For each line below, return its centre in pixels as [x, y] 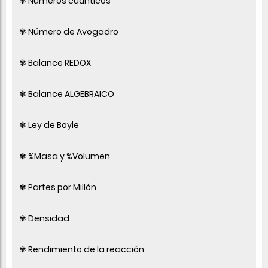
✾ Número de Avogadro [69, 31]
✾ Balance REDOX [55, 63]
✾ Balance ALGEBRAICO [67, 94]
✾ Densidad [44, 218]
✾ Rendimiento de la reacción [82, 249]
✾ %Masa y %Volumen [65, 156]
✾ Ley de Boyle [49, 125]
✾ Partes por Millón [58, 187]
